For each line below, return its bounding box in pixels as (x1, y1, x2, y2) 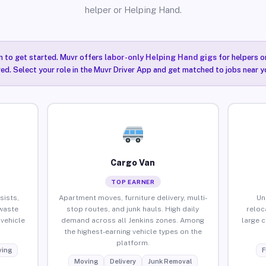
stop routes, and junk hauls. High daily (66, 204, 199, 213)
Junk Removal (147, 257, 192, 265)
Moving (74, 257, 98, 265)
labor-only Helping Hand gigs (104, 53, 217, 62)
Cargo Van (110, 157, 156, 167)
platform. (116, 238, 150, 247)
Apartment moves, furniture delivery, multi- (58, 193, 207, 202)
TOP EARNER (110, 178, 155, 185)
